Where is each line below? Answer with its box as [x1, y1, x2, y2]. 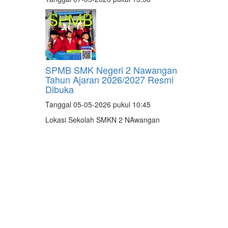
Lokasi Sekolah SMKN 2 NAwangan [45, 115, 160, 125]
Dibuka [45, 82, 74, 96]
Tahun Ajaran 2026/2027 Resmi [45, 73, 174, 87]
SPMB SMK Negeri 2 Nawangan [45, 63, 177, 77]
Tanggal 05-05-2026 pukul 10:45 [45, 99, 151, 110]
